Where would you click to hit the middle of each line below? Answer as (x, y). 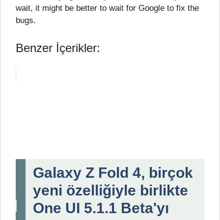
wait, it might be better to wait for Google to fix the (107, 8)
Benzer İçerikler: (58, 48)
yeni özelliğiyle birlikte (110, 190)
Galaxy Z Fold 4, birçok (113, 172)
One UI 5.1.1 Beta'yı (101, 208)
